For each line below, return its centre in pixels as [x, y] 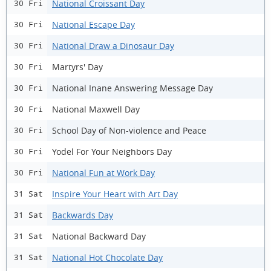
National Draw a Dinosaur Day [113, 45]
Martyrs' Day [77, 67]
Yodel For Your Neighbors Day [112, 151]
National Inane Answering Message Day [132, 88]
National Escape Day [93, 24]
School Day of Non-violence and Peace [129, 130]
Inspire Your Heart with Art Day [115, 194]
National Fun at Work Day [103, 172]
